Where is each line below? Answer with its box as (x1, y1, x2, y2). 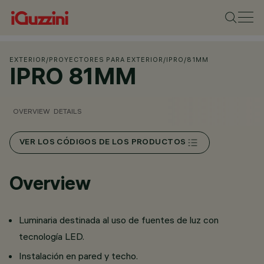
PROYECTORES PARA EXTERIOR (49, 55, 163, 64)
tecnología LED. (19, 230, 84, 242)
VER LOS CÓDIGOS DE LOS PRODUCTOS (19, 138, 186, 147)
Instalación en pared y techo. (19, 250, 138, 262)
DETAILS (54, 107, 82, 115)
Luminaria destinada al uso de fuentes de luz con (19, 214, 219, 226)
